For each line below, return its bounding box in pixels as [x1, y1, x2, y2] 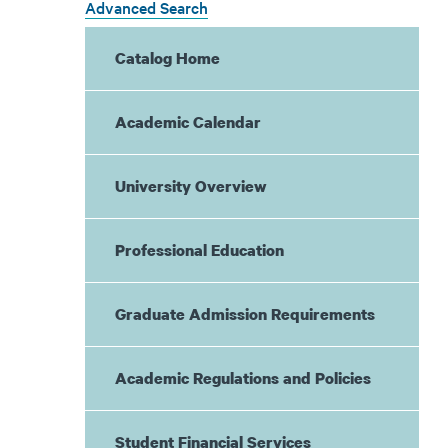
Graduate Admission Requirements [114, 303, 375, 325]
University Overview [114, 175, 267, 197]
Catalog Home [114, 47, 220, 69]
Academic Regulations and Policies [114, 367, 371, 389]
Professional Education [114, 239, 284, 261]
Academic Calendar [114, 111, 261, 133]
